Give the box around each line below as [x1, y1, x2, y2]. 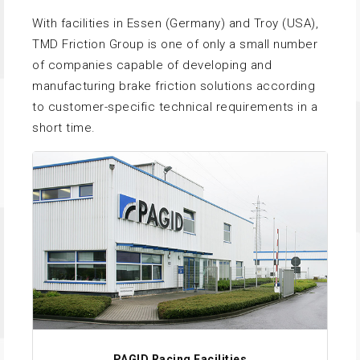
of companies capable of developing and [32, 57, 272, 72]
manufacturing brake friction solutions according [32, 78, 315, 93]
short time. [32, 120, 96, 135]
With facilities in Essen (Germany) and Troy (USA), [32, 15, 318, 31]
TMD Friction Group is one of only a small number [32, 36, 317, 51]
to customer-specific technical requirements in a [32, 99, 317, 114]
